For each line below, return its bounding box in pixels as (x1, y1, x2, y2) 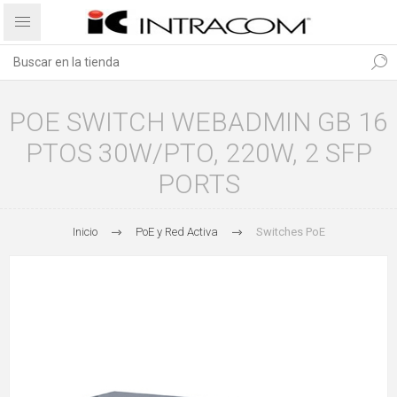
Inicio (72, 225, 97, 238)
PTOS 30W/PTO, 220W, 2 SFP (25, 137, 372, 168)
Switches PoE (255, 225, 325, 238)
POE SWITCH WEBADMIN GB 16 (9, 106, 388, 137)
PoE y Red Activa (135, 225, 218, 238)
